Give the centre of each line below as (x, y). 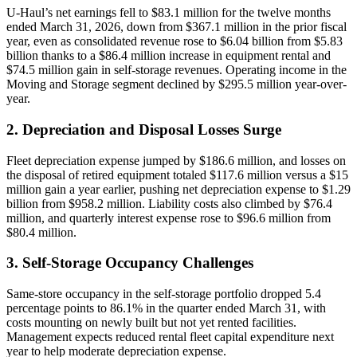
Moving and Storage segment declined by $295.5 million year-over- (177, 84)
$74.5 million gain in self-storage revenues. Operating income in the (177, 70)
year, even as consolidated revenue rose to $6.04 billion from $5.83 (175, 41)
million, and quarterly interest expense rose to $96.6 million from (169, 218)
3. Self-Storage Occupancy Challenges (130, 263)
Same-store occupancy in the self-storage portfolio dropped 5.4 (164, 294)
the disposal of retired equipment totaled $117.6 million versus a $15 (177, 175)
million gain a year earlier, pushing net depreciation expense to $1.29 (178, 189)
